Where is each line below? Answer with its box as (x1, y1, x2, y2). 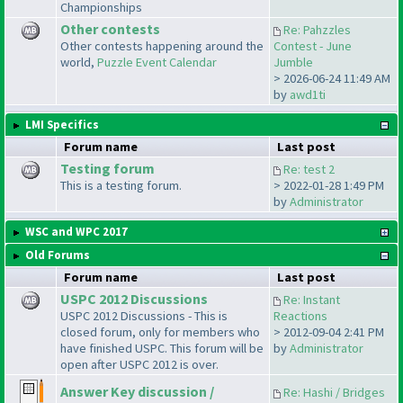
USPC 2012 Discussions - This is (60, 308, 228, 325)
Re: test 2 (283, 161, 335, 178)
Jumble (273, 54, 313, 71)
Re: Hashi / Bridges (283, 384, 385, 401)
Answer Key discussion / (60, 382, 214, 401)
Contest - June (273, 38, 352, 55)
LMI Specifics (25, 117, 99, 133)
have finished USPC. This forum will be (60, 340, 264, 357)
